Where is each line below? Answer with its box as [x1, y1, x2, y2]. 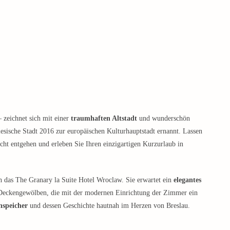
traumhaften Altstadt [71, 114, 137, 123]
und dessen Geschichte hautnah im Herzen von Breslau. [28, 202, 190, 210]
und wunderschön [137, 114, 190, 123]
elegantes [174, 176, 201, 184]
